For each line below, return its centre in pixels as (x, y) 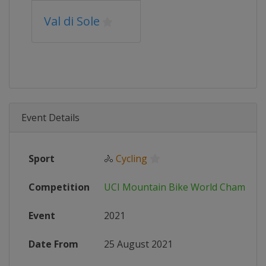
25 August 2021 (138, 244)
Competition (59, 187)
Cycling (132, 159)
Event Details (50, 118)
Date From (53, 244)
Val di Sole (72, 21)
